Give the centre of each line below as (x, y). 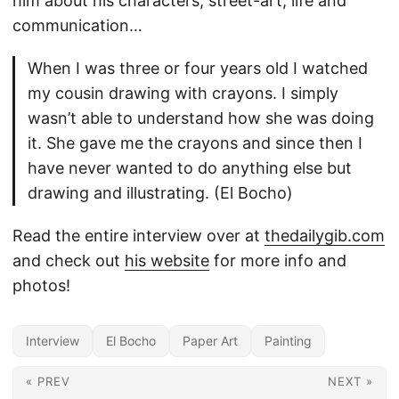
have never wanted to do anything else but (190, 168)
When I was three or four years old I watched (198, 69)
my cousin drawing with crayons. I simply (183, 94)
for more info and (278, 261)
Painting (288, 341)
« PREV (48, 382)
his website (167, 261)
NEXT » (350, 382)
